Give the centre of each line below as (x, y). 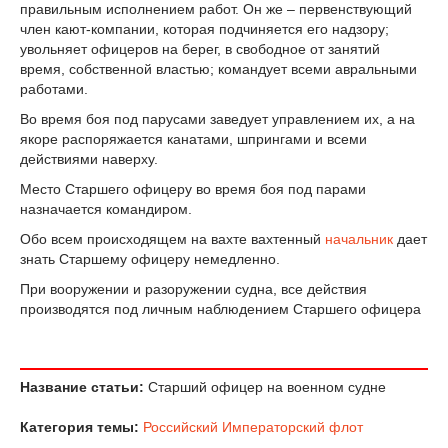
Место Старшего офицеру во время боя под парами (193, 188)
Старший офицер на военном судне (265, 387)
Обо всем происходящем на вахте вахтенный (172, 238)
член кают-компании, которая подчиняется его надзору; (204, 29)
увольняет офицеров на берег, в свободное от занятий (200, 49)
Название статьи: (82, 387)
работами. (54, 89)
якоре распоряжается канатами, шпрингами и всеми (193, 139)
